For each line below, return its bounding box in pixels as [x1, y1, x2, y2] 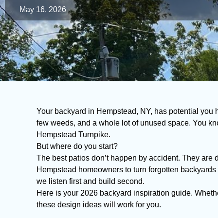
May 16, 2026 [19, 5, 66, 14]
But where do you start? [36, 142, 118, 150]
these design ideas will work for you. [36, 200, 161, 209]
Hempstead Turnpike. [36, 130, 110, 139]
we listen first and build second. [36, 177, 145, 185]
